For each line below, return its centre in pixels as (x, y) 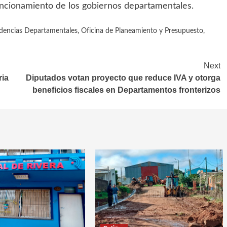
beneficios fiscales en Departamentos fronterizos (126, 90)
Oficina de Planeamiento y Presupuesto (142, 31)
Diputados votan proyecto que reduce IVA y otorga (123, 78)
